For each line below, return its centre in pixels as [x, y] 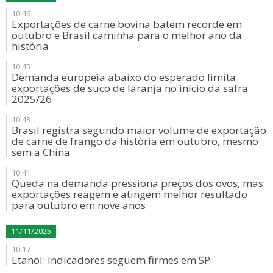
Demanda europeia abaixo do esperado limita [124, 77]
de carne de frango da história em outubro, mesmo [135, 141]
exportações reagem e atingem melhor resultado [129, 194]
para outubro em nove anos [79, 205]
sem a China [41, 152]
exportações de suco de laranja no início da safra [130, 88]
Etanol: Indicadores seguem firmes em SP [111, 260]
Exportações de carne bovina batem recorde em [127, 24]
